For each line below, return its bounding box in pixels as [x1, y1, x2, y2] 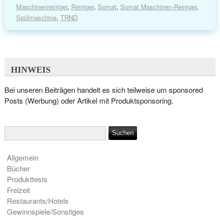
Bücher [6, 163, 30, 173]
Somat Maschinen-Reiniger [120, 2, 196, 12]
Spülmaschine [16, 13, 56, 23]
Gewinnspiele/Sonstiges [6, 206, 84, 217]
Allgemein [6, 152, 38, 163]
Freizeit [6, 184, 30, 195]
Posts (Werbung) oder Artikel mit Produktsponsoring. [4, 95, 174, 106]
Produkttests [6, 173, 48, 184]
